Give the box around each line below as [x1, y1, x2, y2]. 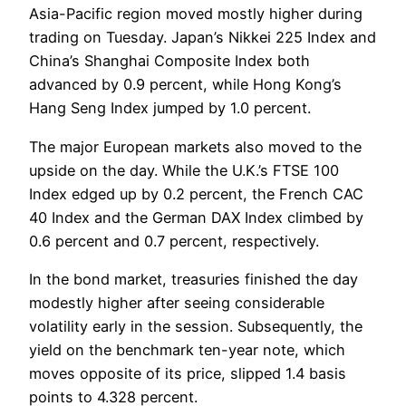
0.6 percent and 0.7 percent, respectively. [29, 231, 319, 250]
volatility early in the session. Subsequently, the [29, 317, 362, 336]
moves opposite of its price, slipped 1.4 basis [29, 364, 346, 383]
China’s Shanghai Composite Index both [29, 52, 310, 71]
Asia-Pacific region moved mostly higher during [29, 5, 362, 24]
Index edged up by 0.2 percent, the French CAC [29, 184, 363, 203]
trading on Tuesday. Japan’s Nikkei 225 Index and [29, 28, 376, 47]
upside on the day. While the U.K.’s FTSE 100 [29, 160, 339, 179]
